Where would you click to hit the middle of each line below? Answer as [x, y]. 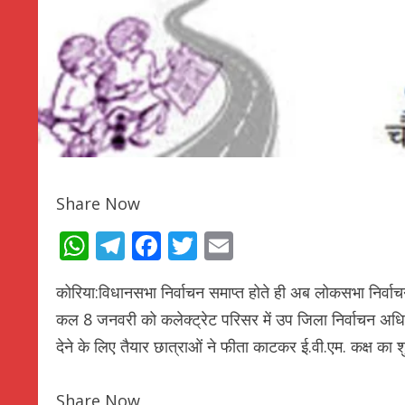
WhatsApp [158, 246]
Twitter [245, 246]
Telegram [188, 246]
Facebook [225, 246]
